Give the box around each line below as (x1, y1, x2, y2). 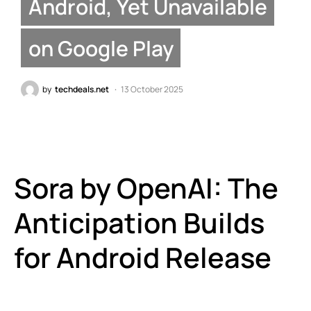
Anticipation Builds (14, 203, 264, 242)
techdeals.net (55, 83, 109, 95)
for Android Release (14, 237, 271, 276)
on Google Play (28, 33, 174, 62)
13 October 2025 (121, 83, 183, 95)
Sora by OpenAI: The (14, 168, 278, 207)
